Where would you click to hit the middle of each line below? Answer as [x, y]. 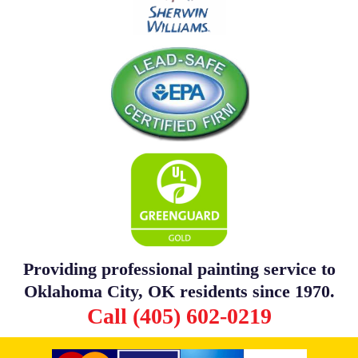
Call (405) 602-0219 [179, 316]
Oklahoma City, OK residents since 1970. [179, 291]
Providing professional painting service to [179, 268]
